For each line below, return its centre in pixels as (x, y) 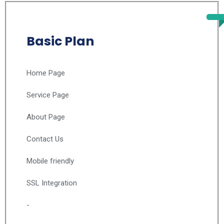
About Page (46, 117)
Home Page (46, 73)
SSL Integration (52, 183)
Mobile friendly (50, 161)
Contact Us (45, 139)
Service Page (48, 95)
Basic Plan (60, 41)
